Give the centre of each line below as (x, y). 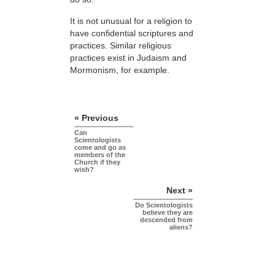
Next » (180, 190)
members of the (100, 154)
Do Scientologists (164, 205)
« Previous (96, 118)
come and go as (100, 147)
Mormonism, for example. (120, 70)
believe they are (168, 212)
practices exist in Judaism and (128, 57)
